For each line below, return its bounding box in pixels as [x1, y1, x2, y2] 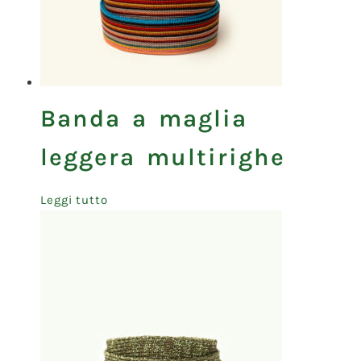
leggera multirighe [40, 142, 285, 172]
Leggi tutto [40, 192, 108, 207]
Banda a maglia [40, 103, 247, 133]
